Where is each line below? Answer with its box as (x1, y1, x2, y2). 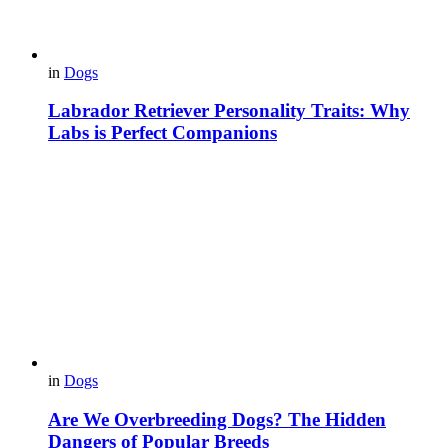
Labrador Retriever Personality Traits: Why (48, 100, 410, 122)
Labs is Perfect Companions (48, 122, 277, 144)
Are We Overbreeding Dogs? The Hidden (48, 408, 386, 430)
